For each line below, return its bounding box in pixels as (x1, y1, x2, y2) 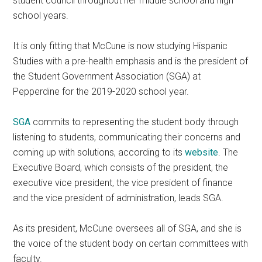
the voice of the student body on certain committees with (13, 238, 249, 250)
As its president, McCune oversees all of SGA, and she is (13, 223, 242, 235)
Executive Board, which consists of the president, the (13, 162, 229, 174)
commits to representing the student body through (30, 116, 239, 128)
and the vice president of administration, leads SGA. (13, 192, 224, 204)
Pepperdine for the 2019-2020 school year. (13, 86, 189, 98)
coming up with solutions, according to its (13, 147, 185, 158)
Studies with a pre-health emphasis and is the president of (13, 56, 249, 67)
